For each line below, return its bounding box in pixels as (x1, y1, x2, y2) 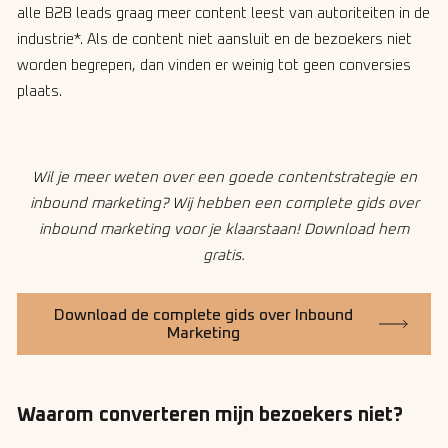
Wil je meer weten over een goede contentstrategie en (31, 169, 417, 185)
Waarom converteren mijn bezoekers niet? (17, 405, 403, 426)
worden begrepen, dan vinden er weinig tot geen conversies (17, 57, 411, 73)
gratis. (203, 247, 245, 263)
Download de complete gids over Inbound (54, 306, 353, 323)
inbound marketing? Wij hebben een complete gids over (29, 195, 419, 211)
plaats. (17, 83, 62, 99)
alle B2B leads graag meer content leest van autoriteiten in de (17, 5, 430, 21)
